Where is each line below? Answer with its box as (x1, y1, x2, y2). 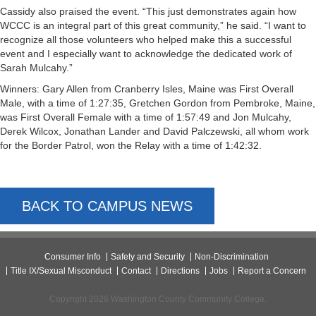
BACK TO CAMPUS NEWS (22, 198, 193, 214)
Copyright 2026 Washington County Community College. (49, 294, 267, 304)
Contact (121, 266, 151, 276)
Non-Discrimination (194, 252, 269, 262)
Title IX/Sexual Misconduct (11, 266, 111, 276)
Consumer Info (44, 252, 101, 262)
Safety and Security (110, 252, 185, 262)
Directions (161, 266, 200, 276)
